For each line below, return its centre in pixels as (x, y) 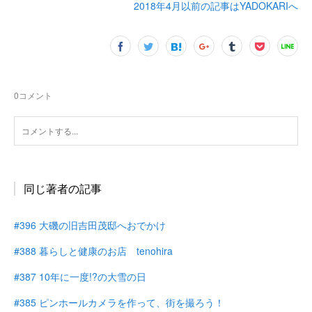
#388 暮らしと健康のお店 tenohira (93, 251)
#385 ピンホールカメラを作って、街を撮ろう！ (119, 302)
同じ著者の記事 (63, 188)
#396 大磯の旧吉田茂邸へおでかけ (90, 225)
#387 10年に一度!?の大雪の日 (80, 276)
